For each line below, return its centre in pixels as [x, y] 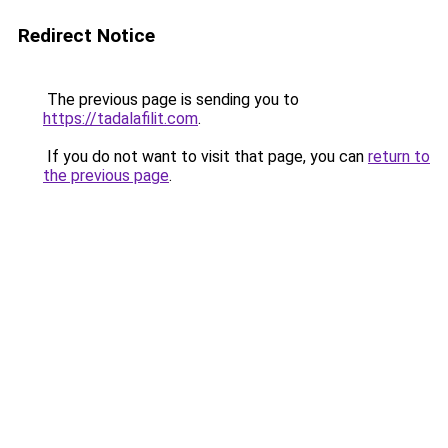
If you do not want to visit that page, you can [205, 156]
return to [399, 156]
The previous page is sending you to [171, 99]
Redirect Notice [86, 35]
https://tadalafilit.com [120, 118]
